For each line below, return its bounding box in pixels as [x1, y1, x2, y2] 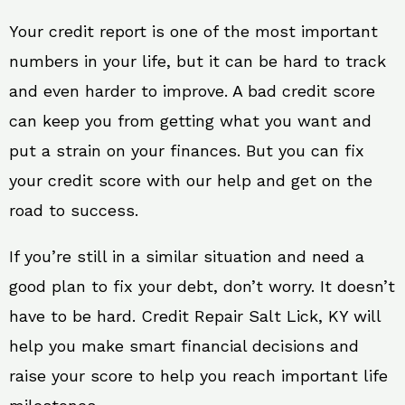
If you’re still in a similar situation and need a [9, 247, 364, 266]
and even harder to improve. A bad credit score [9, 81, 375, 100]
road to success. [9, 201, 138, 220]
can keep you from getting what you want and [9, 111, 372, 130]
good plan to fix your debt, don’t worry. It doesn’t [9, 277, 395, 296]
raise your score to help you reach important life [9, 366, 388, 385]
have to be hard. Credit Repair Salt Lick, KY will [9, 306, 381, 325]
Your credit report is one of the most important [9, 22, 378, 41]
